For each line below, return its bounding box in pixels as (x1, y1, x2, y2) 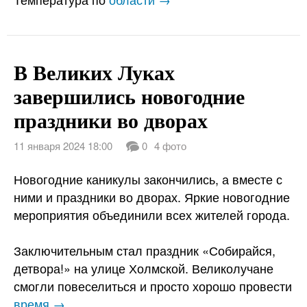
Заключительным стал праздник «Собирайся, (14, 241, 275, 259)
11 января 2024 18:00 (14, 138, 112, 153)
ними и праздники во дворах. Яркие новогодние (14, 188, 290, 206)
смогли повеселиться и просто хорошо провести (14, 277, 292, 295)
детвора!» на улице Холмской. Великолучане (14, 259, 273, 277)
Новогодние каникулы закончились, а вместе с (14, 170, 282, 188)
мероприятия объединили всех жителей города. (14, 206, 290, 223)
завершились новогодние (14, 81, 245, 110)
